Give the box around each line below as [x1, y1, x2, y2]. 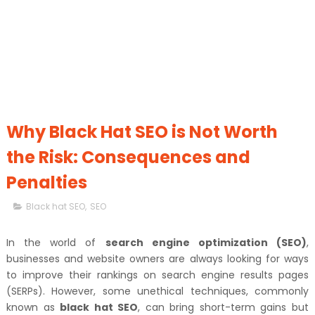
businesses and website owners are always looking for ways [6, 252, 309, 266]
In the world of [6, 236, 105, 250]
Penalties [6, 171, 87, 194]
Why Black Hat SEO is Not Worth [6, 120, 278, 143]
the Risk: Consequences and [6, 146, 250, 169]
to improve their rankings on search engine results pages [6, 268, 309, 282]
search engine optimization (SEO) [105, 236, 307, 250]
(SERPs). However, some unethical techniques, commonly [6, 284, 309, 298]
